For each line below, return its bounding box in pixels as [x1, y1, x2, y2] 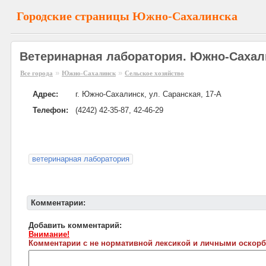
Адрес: [33, 90, 58, 99]
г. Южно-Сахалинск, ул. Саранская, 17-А [75, 90, 221, 99]
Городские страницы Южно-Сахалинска [17, 9, 237, 23]
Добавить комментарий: [28, 221, 122, 230]
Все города [20, 69, 53, 77]
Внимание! [28, 230, 69, 239]
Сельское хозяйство [125, 69, 184, 77]
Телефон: [33, 106, 68, 115]
